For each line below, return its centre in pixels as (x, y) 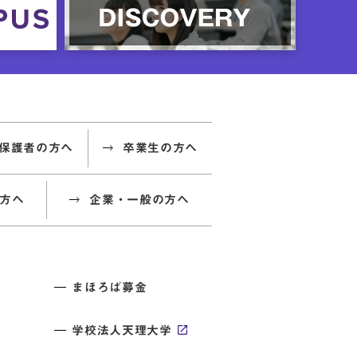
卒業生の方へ (160, 147)
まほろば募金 (110, 287)
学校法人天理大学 (122, 330)
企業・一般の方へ (139, 199)
